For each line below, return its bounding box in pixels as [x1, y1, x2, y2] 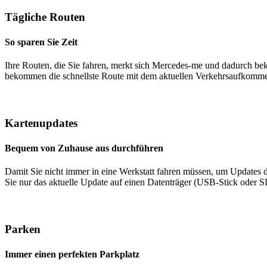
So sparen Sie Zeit [5, 36, 77, 47]
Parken [5, 223, 41, 236]
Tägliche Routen [5, 11, 85, 24]
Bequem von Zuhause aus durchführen [5, 142, 163, 153]
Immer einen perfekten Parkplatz [5, 249, 139, 259]
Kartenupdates [5, 117, 77, 130]
